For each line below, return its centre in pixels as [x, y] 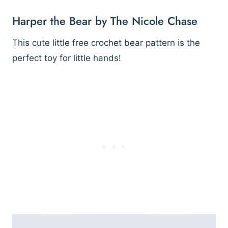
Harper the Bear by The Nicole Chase [105, 21]
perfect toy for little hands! [68, 58]
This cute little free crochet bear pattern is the [106, 42]
